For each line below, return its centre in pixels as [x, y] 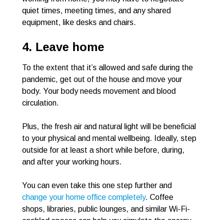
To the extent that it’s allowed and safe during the [108, 68]
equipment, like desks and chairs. [79, 23]
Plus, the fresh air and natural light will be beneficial [109, 127]
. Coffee [159, 197]
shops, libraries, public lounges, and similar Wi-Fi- [106, 209]
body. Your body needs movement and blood [99, 91]
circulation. [41, 103]
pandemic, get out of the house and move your [102, 80]
